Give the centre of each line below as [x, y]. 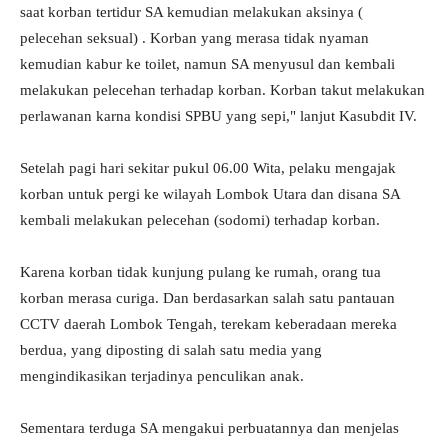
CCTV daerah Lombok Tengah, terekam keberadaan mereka [208, 324]
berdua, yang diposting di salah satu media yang [171, 350]
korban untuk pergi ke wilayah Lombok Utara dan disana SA [210, 194]
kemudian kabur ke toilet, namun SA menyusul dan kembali [207, 64]
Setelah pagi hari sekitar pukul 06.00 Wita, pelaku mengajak [208, 168]
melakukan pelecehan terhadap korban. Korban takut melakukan [222, 90]
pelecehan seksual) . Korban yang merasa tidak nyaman [194, 38]
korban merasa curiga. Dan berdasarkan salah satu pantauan [207, 298]
